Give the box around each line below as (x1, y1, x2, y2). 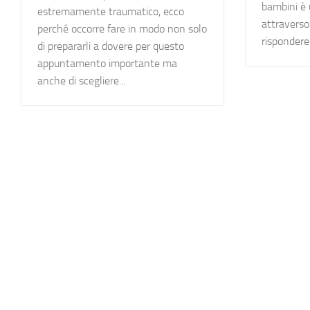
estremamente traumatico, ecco (37, 4, 184, 18)
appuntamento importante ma (37, 56, 177, 70)
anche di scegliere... (37, 73, 125, 87)
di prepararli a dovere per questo (37, 39, 184, 53)
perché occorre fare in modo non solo (37, 21, 207, 35)
